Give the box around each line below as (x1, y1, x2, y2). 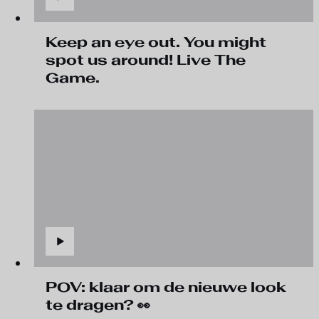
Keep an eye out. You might (46, 34, 266, 51)
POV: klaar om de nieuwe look (46, 278, 286, 296)
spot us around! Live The (46, 52, 246, 68)
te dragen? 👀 (46, 296, 150, 313)
